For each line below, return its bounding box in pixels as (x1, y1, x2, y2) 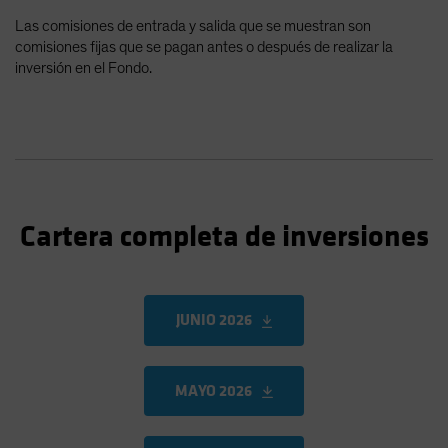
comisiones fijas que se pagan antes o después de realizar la (15, 39, 393, 55)
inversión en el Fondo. (15, 60, 155, 76)
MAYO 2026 (175, 379, 253, 401)
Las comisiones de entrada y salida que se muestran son (15, 18, 371, 34)
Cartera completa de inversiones (19, 219, 429, 255)
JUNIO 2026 (175, 309, 252, 330)
